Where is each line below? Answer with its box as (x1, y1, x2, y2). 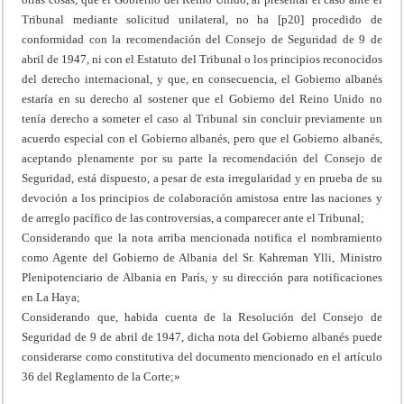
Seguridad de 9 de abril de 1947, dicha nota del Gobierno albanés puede (22, 329, 382, 344)
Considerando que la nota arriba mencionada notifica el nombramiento (22, 230, 382, 244)
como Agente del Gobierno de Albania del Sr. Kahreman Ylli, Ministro (22, 250, 382, 264)
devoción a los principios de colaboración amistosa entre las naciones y (22, 190, 382, 205)
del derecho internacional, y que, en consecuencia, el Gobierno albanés (22, 71, 382, 86)
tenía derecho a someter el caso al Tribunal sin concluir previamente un (22, 111, 382, 125)
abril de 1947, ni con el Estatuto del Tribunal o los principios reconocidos (22, 51, 382, 66)
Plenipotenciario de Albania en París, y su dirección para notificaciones (22, 270, 382, 284)
